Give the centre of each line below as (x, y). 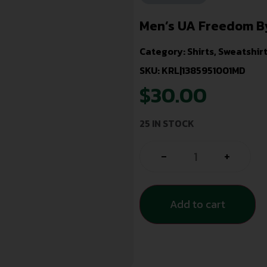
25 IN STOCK (167, 124)
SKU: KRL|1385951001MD (193, 70)
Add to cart (198, 204)
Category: (163, 51)
